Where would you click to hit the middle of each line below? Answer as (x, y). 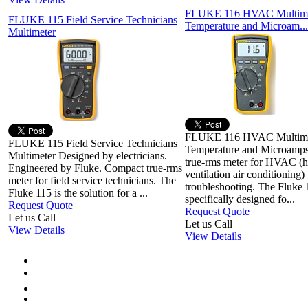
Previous (54, 273)
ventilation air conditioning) (245, 175)
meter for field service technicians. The (92, 181)
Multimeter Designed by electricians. (88, 156)
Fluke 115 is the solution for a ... (78, 193)
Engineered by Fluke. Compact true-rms (95, 168)
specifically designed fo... (240, 199)
